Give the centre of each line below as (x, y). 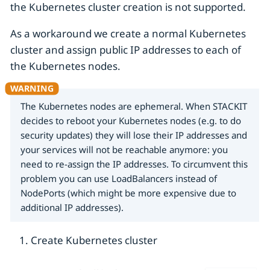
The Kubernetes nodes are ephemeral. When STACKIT (134, 106)
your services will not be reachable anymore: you (124, 150)
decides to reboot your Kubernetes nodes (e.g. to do (131, 121)
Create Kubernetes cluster (94, 240)
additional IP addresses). (72, 208)
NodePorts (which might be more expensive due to (128, 193)
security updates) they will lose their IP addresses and (134, 135)
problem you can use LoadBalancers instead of (119, 179)
